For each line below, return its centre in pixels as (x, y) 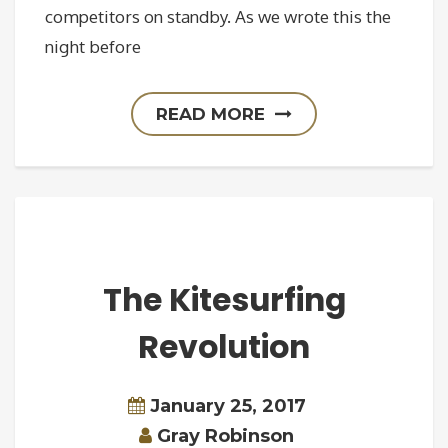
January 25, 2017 (227, 406)
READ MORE (210, 114)
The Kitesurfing (224, 300)
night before (93, 47)
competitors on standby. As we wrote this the (218, 17)
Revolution (224, 347)
